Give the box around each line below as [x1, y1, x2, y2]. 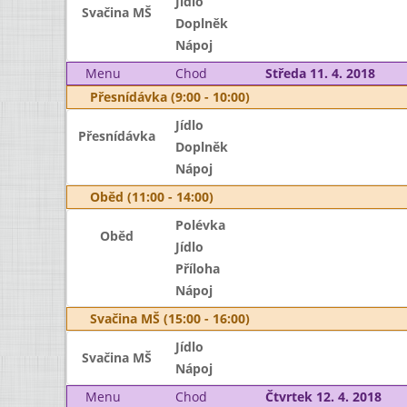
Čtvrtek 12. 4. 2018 [264, 388, 382, 405]
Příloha [174, 260, 220, 277]
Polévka [174, 216, 225, 233]
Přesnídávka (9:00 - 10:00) [90, 88, 250, 105]
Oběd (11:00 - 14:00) [90, 188, 213, 205]
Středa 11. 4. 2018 [264, 65, 375, 82]
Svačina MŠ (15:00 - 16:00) [90, 310, 250, 327]
